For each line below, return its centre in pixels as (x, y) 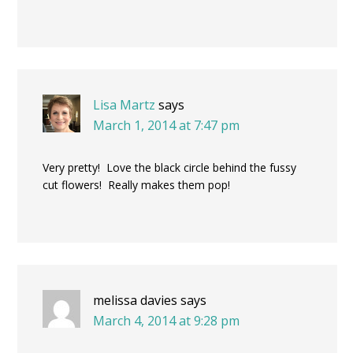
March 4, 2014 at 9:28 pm (166, 320)
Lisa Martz (124, 104)
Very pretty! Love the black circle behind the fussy (169, 167)
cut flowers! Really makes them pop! (136, 184)
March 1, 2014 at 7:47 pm (166, 125)
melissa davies (135, 300)
